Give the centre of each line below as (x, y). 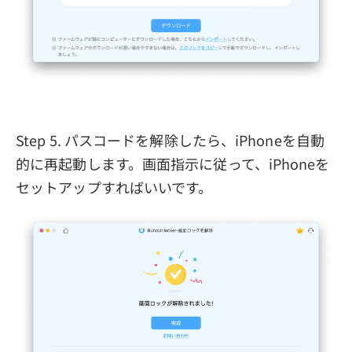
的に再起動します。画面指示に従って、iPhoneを (173, 164)
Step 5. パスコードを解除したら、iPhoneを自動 (170, 140)
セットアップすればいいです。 (114, 187)
